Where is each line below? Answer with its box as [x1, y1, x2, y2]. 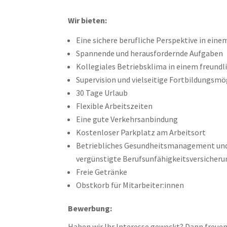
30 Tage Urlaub [76, 88, 128, 98]
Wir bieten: [68, 15, 110, 25]
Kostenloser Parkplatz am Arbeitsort [76, 127, 206, 137]
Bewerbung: [68, 203, 116, 213]
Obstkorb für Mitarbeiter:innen [76, 180, 184, 190]
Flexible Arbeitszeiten [76, 101, 155, 111]
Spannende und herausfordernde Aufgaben [76, 48, 223, 58]
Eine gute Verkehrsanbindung [76, 114, 178, 124]
